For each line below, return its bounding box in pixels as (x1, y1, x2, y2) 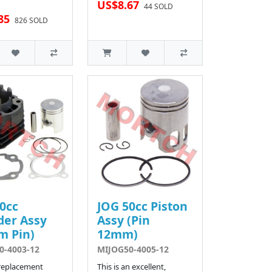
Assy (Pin (97, 211, 151, 228)
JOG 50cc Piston (97, 197, 188, 214)
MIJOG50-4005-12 (97, 243, 169, 255)
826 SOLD (14, 15, 48, 25)
